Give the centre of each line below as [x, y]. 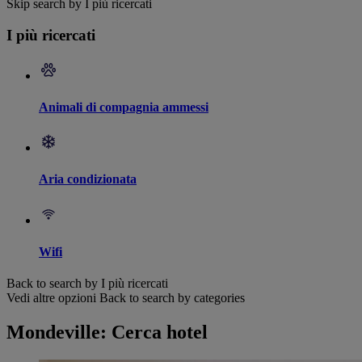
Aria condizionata [88, 179]
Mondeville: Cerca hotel [107, 333]
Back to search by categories [172, 298]
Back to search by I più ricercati [87, 284]
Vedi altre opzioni [51, 298]
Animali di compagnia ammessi [124, 107]
